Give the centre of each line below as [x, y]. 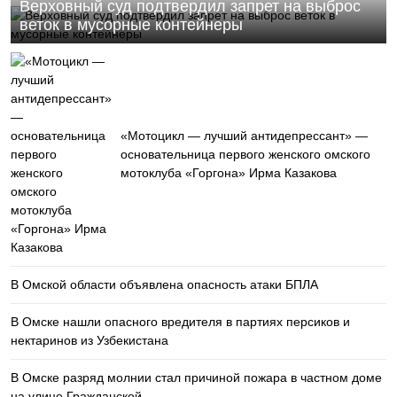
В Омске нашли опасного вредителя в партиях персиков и [180, 322]
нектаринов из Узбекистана [90, 340]
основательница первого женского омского [245, 154]
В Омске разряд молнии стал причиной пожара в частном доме [196, 378]
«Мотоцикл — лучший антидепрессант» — [244, 136]
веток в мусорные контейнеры [131, 25]
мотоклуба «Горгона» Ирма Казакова [229, 173]
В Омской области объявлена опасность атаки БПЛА [164, 284]
